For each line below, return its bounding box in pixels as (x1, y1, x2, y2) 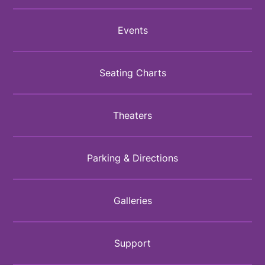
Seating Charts (99, 66, 166, 80)
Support (114, 237, 151, 250)
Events (117, 24, 148, 37)
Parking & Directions (87, 151, 178, 165)
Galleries (113, 194, 152, 208)
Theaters (113, 109, 152, 122)
